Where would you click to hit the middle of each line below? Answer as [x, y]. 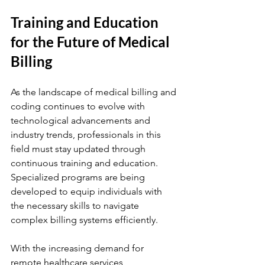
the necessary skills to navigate [76, 206]
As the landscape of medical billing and [95, 92]
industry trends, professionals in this [87, 135]
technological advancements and [82, 120]
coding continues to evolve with [79, 106]
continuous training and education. [85, 163]
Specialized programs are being [79, 177]
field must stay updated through [79, 149]
